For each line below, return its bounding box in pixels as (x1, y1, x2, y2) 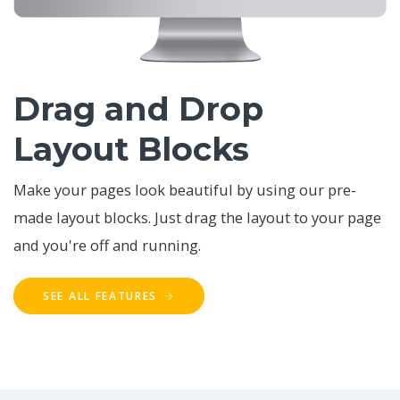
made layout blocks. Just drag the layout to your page (13, 206, 381, 228)
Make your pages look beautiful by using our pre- (13, 179, 356, 200)
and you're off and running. (13, 234, 201, 255)
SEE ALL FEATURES (43, 287, 162, 304)
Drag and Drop (13, 88, 263, 129)
